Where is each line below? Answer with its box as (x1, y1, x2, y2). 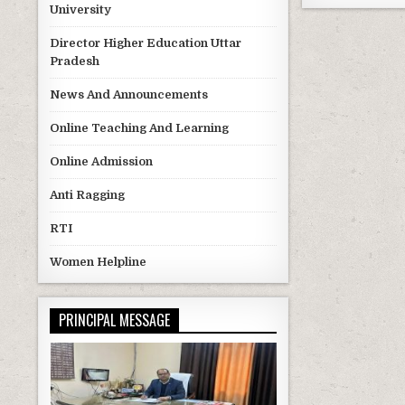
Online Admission (50, 155, 153, 169)
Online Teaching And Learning (50, 121, 229, 136)
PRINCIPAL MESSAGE (59, 309, 170, 332)
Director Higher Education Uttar (50, 36, 241, 51)
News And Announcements (50, 88, 208, 102)
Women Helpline (50, 255, 146, 269)
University (50, 3, 111, 17)
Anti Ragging (50, 188, 125, 202)
